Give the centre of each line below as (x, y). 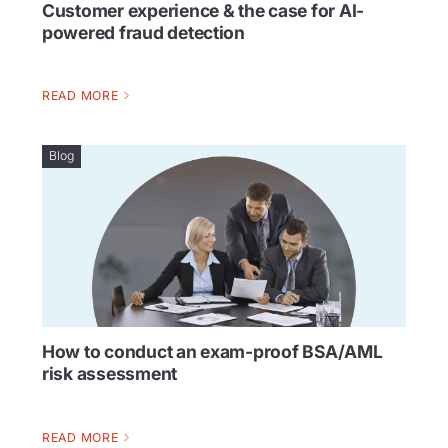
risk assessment (110, 374)
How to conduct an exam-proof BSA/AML (212, 352)
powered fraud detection (143, 32)
